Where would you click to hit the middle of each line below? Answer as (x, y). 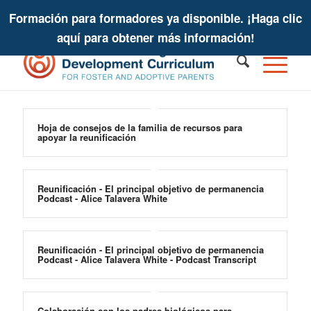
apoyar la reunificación (86, 137)
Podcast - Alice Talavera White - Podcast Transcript (146, 259)
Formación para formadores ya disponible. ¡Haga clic (155, 18)
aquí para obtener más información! (155, 37)
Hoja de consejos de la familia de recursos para (140, 127)
